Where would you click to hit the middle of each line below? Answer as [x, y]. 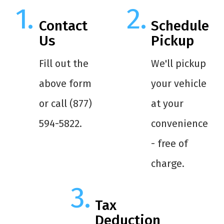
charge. [167, 164]
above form [65, 84]
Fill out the [63, 64]
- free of [169, 144]
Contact [63, 26]
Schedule [180, 26]
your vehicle [178, 84]
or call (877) [65, 104]
